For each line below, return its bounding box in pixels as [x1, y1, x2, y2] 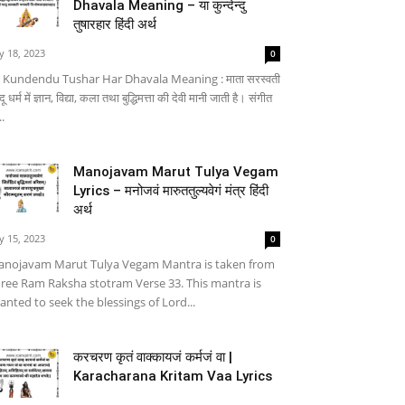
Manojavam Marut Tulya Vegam [73, 164, 278, 180]
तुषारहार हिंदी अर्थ [73, 16, 156, 33]
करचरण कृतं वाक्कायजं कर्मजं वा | [73, 349, 232, 365]
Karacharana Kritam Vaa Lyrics [73, 368, 272, 384]
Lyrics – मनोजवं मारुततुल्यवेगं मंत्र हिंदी [73, 183, 268, 199]
